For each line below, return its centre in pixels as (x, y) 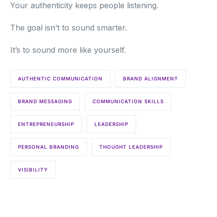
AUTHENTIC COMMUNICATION (61, 79)
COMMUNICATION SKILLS (128, 101)
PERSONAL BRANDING (49, 147)
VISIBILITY (33, 170)
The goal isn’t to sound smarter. (69, 28)
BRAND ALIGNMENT (151, 79)
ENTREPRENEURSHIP (46, 124)
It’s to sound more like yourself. (68, 50)
